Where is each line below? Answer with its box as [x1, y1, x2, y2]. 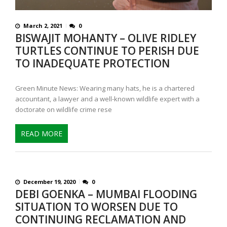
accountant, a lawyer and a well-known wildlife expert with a [15, 94, 200, 104]
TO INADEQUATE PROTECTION [15, 56, 170, 71]
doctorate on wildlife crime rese [15, 105, 112, 115]
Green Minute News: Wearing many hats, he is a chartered [15, 84, 195, 93]
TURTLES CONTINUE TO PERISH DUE [15, 44, 199, 58]
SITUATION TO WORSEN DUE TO [15, 199, 178, 214]
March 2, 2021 [23, 22, 62, 30]
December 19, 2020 [23, 177, 75, 185]
